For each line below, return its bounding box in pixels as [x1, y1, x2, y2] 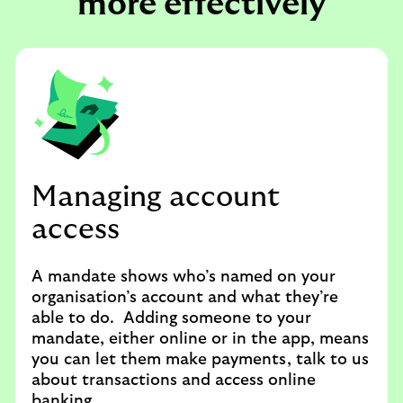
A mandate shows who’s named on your [31, 269, 336, 285]
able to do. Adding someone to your [31, 310, 311, 327]
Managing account [31, 183, 280, 211]
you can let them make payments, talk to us [31, 352, 369, 368]
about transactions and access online [31, 372, 316, 389]
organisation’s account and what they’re [31, 290, 338, 306]
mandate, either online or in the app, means [31, 331, 369, 347]
